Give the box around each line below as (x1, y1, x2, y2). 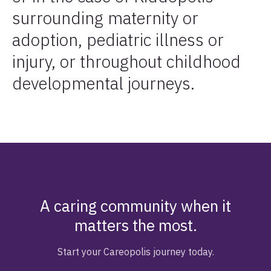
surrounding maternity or (12, 7, 198, 30)
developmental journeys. (12, 72, 195, 95)
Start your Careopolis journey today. (57, 246, 214, 258)
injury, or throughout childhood (12, 50, 241, 73)
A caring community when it (40, 195, 231, 217)
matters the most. (74, 215, 197, 236)
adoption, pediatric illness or (12, 28, 224, 51)
